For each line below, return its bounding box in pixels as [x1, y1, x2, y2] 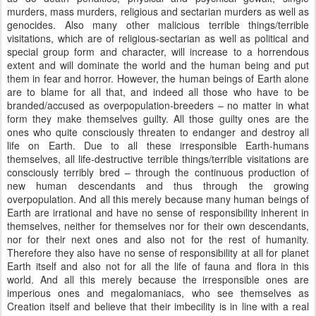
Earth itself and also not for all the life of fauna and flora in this [7, 259, 309, 273]
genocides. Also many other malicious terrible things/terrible [7, 18, 309, 32]
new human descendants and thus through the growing [7, 178, 309, 193]
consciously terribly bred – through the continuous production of [7, 165, 309, 179]
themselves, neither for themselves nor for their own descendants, [7, 219, 309, 233]
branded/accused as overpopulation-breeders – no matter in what [7, 98, 309, 112]
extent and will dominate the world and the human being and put [7, 58, 309, 72]
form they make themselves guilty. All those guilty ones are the [7, 111, 309, 126]
